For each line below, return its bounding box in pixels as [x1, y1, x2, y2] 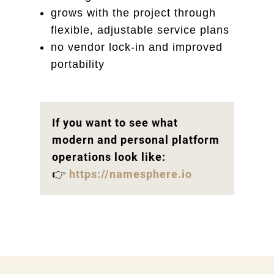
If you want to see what [51, 116, 178, 130]
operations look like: [51, 150, 166, 164]
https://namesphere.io [68, 168, 192, 181]
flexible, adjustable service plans [50, 24, 229, 37]
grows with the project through [50, 7, 216, 20]
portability [50, 58, 105, 71]
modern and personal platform [51, 133, 220, 147]
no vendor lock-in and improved [50, 41, 223, 54]
